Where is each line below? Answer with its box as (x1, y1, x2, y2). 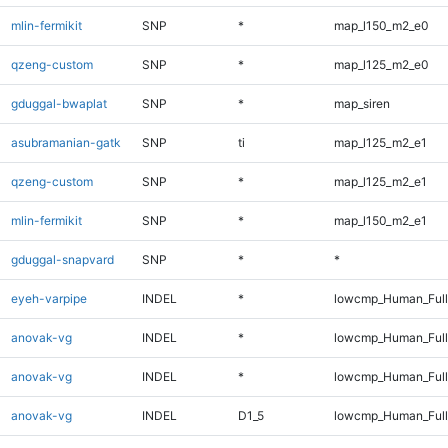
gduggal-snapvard (10, 251, 114, 267)
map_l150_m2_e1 (333, 212, 427, 228)
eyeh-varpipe (10, 290, 87, 306)
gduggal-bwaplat (10, 95, 107, 111)
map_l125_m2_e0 (333, 56, 429, 72)
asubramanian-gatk (10, 134, 121, 150)
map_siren (333, 95, 390, 111)
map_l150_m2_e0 (333, 17, 429, 33)
